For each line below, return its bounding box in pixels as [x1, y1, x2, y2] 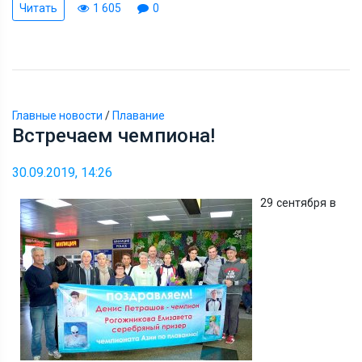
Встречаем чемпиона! [12, 124, 215, 147]
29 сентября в [260, 196, 337, 209]
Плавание [112, 108, 165, 122]
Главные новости [12, 108, 103, 122]
